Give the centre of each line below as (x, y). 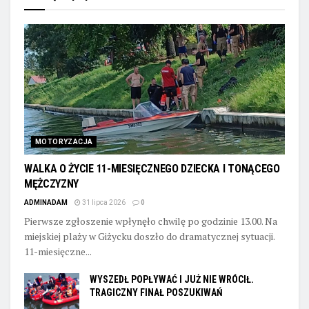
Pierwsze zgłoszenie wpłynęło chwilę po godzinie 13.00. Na (151, 221)
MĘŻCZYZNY (52, 183)
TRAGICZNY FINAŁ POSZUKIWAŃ (156, 292)
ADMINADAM (46, 202)
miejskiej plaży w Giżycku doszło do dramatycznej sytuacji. (149, 236)
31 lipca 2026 (103, 202)
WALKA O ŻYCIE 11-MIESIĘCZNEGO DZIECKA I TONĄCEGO (152, 168)
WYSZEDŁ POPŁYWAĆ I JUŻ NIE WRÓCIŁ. (172, 279)
